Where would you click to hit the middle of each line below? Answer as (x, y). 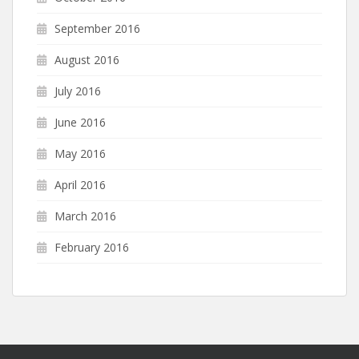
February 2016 (92, 247)
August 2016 (87, 59)
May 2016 (80, 153)
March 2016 (85, 216)
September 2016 (97, 28)
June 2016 (80, 122)
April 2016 (80, 184)
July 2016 (78, 91)
